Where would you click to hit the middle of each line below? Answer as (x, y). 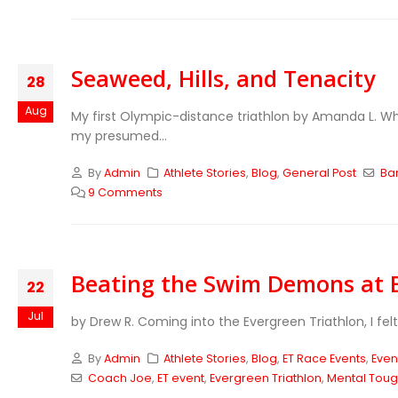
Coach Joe (119, 378)
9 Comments (125, 192)
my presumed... (119, 136)
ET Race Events (325, 358)
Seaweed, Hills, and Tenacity (223, 78)
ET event (180, 378)
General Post (320, 173)
